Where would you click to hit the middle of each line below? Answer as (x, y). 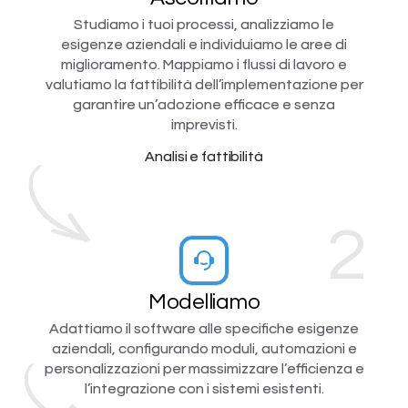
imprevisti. (204, 124)
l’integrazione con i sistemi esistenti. (204, 388)
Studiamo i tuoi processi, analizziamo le (204, 24)
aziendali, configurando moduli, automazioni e (204, 348)
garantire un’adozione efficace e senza (204, 104)
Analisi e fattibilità (204, 156)
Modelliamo (204, 301)
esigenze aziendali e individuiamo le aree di (204, 44)
